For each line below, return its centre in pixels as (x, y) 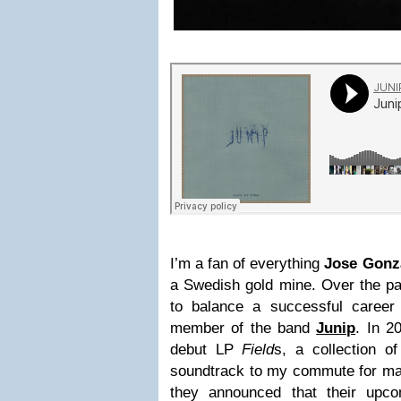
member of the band (243, 328)
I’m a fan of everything (247, 264)
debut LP (206, 350)
